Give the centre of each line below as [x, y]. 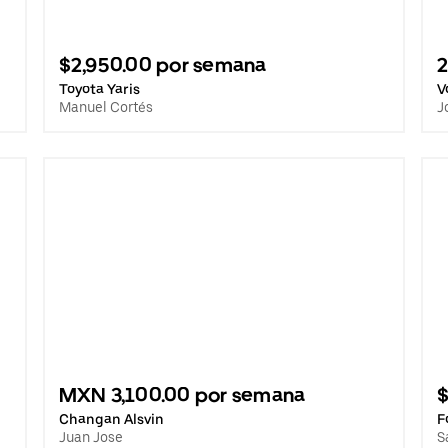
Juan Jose [90, 437]
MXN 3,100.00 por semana [182, 395]
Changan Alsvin [111, 419]
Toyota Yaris [99, 89]
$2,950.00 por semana [162, 65]
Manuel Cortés [105, 107]
